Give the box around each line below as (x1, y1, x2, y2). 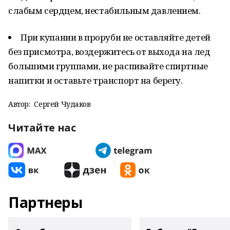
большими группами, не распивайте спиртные (8, 60, 208, 72)
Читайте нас (8, 121, 76, 135)
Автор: (8, 99, 30, 109)
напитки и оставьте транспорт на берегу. (8, 74, 183, 86)
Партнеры (8, 193, 83, 212)
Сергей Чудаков (34, 99, 91, 109)
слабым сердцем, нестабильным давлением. (8, 5, 201, 16)
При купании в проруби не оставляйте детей (21, 31, 210, 43)
